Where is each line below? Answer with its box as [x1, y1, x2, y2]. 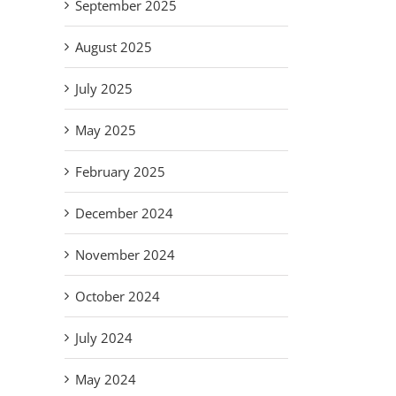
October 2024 [75, 287, 160, 306]
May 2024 [75, 370, 136, 389]
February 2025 [75, 163, 165, 181]
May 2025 [75, 121, 136, 140]
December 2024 [75, 204, 173, 223]
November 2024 [75, 246, 175, 264]
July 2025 [75, 80, 133, 98]
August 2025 [75, 38, 152, 57]
